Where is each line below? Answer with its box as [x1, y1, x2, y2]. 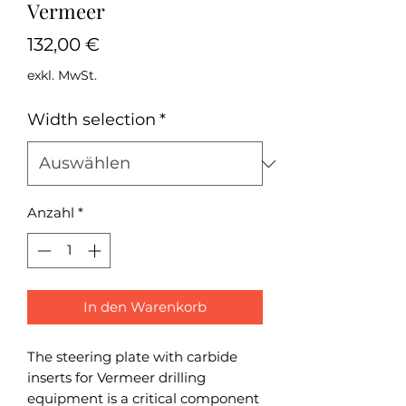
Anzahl [27, 204, 74, 221]
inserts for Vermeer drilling [27, 368, 206, 386]
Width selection [27, 110, 156, 130]
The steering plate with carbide [27, 347, 237, 365]
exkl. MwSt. [27, 67, 97, 83]
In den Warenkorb [83, 297, 207, 315]
